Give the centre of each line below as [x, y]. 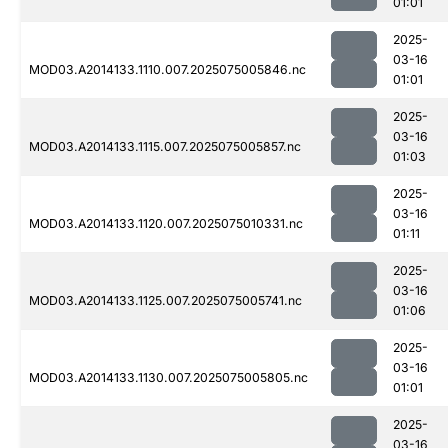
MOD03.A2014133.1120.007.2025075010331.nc [166, 224]
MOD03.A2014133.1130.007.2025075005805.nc [168, 378]
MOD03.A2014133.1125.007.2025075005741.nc [165, 301]
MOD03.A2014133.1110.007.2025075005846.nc [167, 70]
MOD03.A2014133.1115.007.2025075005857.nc [165, 147]
